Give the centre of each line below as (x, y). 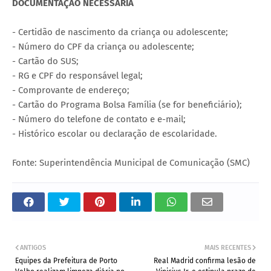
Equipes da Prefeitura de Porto (66, 261)
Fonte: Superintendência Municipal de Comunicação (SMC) (131, 163)
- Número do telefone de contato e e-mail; (99, 119)
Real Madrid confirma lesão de (205, 261)
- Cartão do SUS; (45, 61)
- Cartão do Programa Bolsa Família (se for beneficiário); (127, 105)
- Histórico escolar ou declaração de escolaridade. (115, 134)
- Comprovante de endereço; (71, 90)
